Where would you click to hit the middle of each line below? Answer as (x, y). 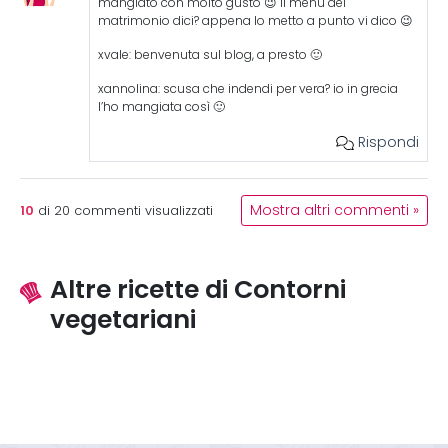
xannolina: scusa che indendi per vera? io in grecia (247, 89)
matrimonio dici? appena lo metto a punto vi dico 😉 (255, 21)
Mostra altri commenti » (334, 210)
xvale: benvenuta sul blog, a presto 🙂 (209, 55)
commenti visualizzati (141, 210)
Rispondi (386, 142)
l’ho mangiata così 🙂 (161, 107)
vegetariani (123, 319)
